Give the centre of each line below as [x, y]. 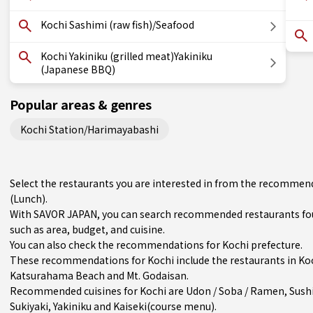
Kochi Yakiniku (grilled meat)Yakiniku [126, 56]
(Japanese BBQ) [78, 69]
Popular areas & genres [81, 104]
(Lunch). [29, 198]
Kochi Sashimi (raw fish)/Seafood [117, 24]
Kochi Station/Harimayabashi [89, 129]
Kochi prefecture [261, 245]
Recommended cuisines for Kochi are [98, 291]
